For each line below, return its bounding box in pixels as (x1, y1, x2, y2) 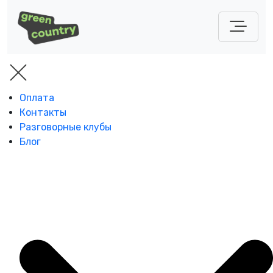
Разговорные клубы (19, 121, 112, 133)
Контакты (19, 106, 66, 118)
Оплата (19, 91, 54, 104)
